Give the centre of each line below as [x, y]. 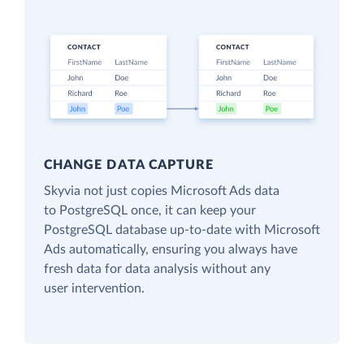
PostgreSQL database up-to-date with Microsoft [182, 230]
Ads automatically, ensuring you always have [171, 250]
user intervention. [94, 289]
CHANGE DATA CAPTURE [129, 165]
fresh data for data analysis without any [157, 269]
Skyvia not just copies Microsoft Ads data [162, 191]
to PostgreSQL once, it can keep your [150, 211]
